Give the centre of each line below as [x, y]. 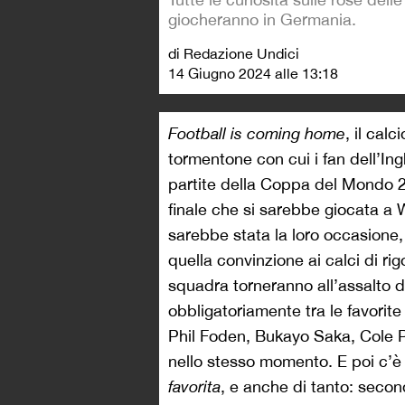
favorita [194, 386]
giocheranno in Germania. [262, 19]
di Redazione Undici [234, 53]
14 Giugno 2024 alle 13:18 [253, 73]
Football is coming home [257, 133]
